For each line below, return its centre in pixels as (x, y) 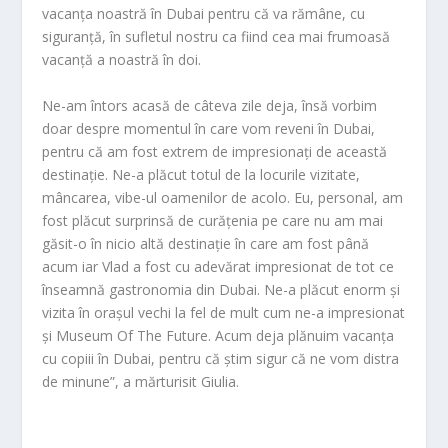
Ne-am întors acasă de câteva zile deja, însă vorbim (210, 105)
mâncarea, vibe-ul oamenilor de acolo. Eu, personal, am (223, 197)
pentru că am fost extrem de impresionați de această (215, 151)
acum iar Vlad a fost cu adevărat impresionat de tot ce (218, 266)
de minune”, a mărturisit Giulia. (141, 381)
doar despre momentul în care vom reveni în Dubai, (209, 128)
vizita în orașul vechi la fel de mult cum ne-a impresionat (224, 312)
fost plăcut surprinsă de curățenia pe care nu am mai (213, 220)
